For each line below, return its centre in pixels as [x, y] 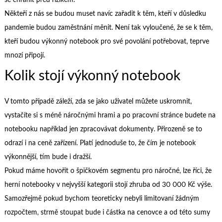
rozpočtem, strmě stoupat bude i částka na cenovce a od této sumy [107, 212]
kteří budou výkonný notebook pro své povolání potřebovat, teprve [107, 42]
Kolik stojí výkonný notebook [92, 76]
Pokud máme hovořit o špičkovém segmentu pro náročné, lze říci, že [108, 171]
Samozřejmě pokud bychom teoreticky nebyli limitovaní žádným [102, 198]
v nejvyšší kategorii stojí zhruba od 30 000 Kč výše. [133, 185]
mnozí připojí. [25, 56]
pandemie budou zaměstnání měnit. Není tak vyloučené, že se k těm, [108, 28]
